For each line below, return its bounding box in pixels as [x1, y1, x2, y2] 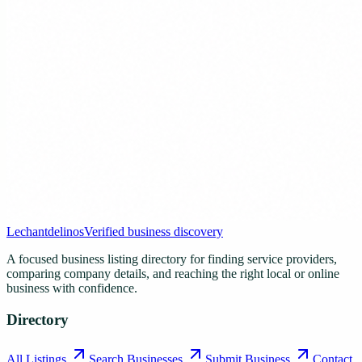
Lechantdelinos [6, 225, 84, 239]
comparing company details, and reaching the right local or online [6, 267, 339, 281]
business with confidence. [6, 281, 137, 296]
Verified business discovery [84, 225, 223, 239]
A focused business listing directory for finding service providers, [6, 252, 337, 267]
